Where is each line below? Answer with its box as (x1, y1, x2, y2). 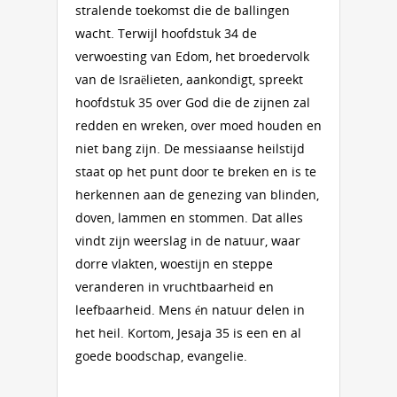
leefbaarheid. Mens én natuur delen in (75, 301, 305, 318)
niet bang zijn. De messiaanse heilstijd (75, 140, 305, 157)
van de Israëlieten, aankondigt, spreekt (75, 71, 303, 88)
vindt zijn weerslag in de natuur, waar (75, 232, 300, 249)
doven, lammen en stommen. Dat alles (75, 209, 303, 226)
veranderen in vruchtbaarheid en (75, 278, 274, 295)
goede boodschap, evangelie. (75, 347, 247, 364)
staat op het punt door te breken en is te (75, 163, 316, 180)
